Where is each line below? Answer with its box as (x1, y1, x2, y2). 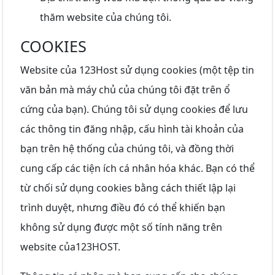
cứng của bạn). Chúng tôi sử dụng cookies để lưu (20, 102, 248, 116)
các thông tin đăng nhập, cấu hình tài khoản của (20, 122, 244, 136)
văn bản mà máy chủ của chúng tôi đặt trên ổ (20, 82, 230, 96)
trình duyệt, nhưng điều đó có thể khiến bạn (20, 200, 225, 214)
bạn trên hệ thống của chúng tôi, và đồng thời (20, 141, 234, 155)
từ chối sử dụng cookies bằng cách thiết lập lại (20, 180, 236, 195)
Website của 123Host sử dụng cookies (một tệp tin (20, 63, 254, 77)
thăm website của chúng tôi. (40, 10, 171, 24)
